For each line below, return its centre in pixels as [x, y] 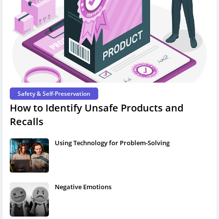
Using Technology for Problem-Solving [112, 142]
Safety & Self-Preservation [54, 93]
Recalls [27, 121]
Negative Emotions [83, 186]
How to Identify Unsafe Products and [97, 108]
